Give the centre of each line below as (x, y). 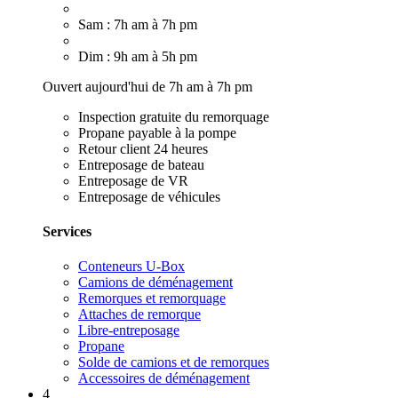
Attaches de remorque (139, 314)
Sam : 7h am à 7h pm (138, 24)
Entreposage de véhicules (149, 196)
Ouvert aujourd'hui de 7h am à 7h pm (147, 86)
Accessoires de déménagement (164, 378)
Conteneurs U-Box (131, 267)
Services (67, 231)
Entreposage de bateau (141, 164)
